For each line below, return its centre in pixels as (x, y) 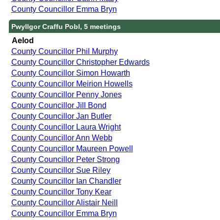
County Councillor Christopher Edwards (80, 62)
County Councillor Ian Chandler (66, 181)
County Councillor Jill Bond (59, 105)
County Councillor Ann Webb (62, 137)
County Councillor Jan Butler (61, 116)
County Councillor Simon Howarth (70, 73)
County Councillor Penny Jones (66, 94)
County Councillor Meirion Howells (72, 83)
